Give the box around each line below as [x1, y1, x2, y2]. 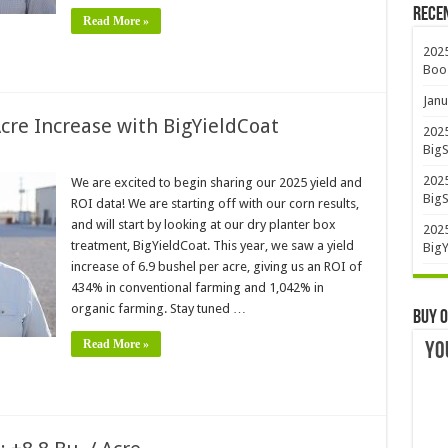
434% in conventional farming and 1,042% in [70, 280, 324, 295]
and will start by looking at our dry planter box [70, 217, 336, 232]
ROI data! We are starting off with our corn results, [70, 196, 359, 211]
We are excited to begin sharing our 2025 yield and [70, 175, 362, 190]
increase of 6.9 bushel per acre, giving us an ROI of [70, 259, 362, 274]
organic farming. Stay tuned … [70, 301, 246, 316]
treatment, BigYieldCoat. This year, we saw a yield [70, 238, 354, 253]
